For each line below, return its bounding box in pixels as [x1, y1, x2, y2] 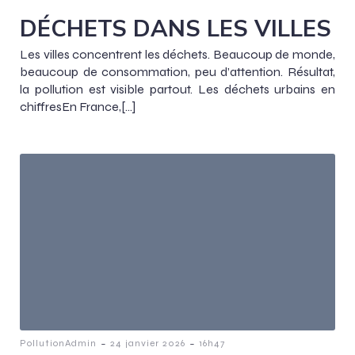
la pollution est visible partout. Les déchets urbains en [20, 81, 335, 97]
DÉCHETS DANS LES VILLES [20, 13, 331, 42]
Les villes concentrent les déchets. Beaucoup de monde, [20, 46, 335, 62]
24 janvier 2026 [110, 338, 185, 349]
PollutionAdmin [20, 338, 97, 349]
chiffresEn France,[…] [20, 98, 136, 114]
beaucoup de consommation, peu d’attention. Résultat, [20, 63, 335, 79]
